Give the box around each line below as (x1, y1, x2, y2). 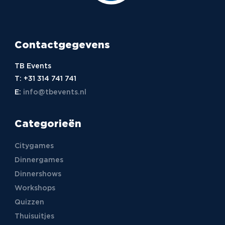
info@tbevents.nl (23, 89, 86, 95)
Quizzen (14, 199, 44, 205)
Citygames (14, 143, 54, 149)
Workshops (14, 185, 55, 191)
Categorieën (14, 119, 81, 129)
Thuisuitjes (14, 213, 54, 219)
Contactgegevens (14, 41, 110, 50)
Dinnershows (14, 171, 61, 177)
